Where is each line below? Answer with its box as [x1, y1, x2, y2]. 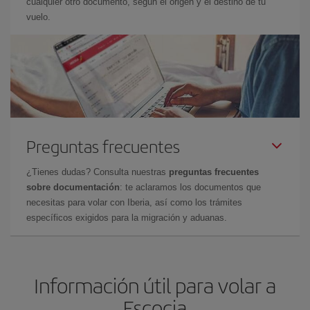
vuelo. [26, 11, 51, 22]
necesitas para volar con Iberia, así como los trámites [26, 197, 242, 208]
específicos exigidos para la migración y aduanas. [26, 212, 227, 223]
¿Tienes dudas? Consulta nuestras [26, 166, 169, 177]
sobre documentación [26, 181, 120, 192]
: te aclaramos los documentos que [120, 181, 261, 192]
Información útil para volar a [34, 270, 276, 300]
